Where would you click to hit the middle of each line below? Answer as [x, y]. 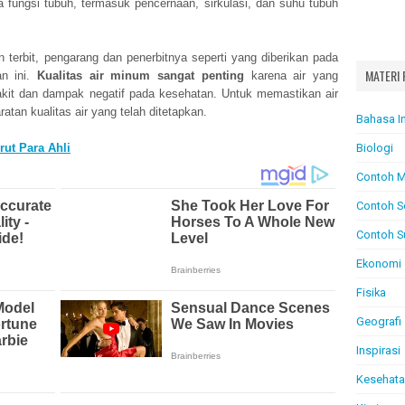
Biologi [375, 148]
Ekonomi [379, 264]
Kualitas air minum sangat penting [141, 75]
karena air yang [291, 75]
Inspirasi [378, 350]
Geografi [379, 321]
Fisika [371, 292]
